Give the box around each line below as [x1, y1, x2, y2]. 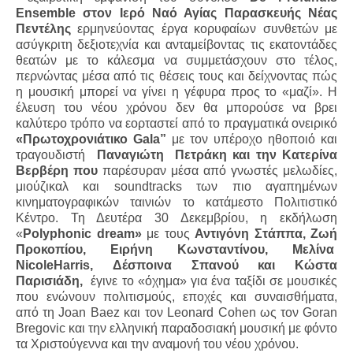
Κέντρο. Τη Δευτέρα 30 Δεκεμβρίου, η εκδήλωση [16, 211, 337, 225]
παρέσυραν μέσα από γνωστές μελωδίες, [102, 164, 337, 177]
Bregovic [16, 321, 65, 335]
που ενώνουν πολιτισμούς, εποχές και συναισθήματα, [16, 290, 337, 303]
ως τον [255, 306, 303, 319]
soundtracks [113, 180, 182, 193]
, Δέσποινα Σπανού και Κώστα [90, 258, 337, 272]
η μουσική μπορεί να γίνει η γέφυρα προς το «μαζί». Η [16, 85, 337, 98]
